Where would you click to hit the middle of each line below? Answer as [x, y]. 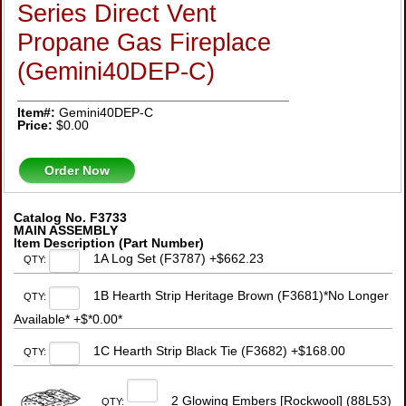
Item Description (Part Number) [108, 243]
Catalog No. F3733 [70, 218]
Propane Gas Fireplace [145, 42]
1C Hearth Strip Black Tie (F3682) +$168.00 [218, 351]
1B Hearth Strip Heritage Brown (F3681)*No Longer [240, 296]
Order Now [77, 170]
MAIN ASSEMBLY [65, 231]
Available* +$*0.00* [68, 319]
